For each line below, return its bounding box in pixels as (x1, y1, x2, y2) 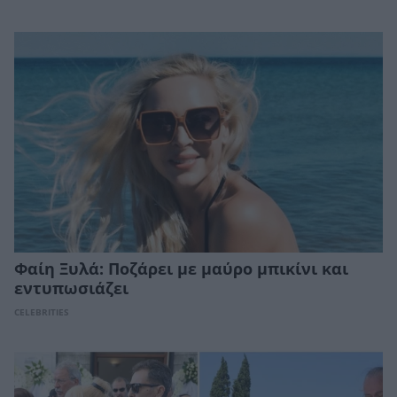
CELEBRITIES (14, 307, 69, 318)
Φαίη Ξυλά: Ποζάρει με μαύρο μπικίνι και (14, 261, 348, 279)
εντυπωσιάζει (14, 280, 128, 299)
